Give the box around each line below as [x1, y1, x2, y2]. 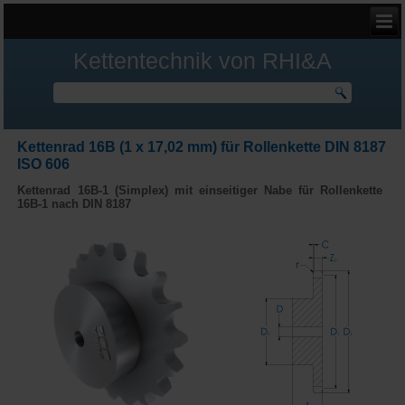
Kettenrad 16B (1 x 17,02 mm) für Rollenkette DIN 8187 [17, 139, 387, 155]
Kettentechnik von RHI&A [73, 48, 332, 74]
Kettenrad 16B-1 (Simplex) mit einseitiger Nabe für [17, 184, 320, 198]
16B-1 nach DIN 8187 [17, 197, 132, 212]
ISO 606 [17, 156, 71, 173]
